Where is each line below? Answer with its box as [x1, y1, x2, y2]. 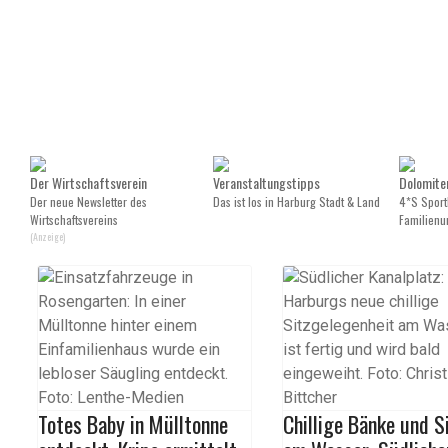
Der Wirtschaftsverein [30, 172, 147, 193]
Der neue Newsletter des [30, 193, 147, 210]
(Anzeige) [30, 229, 65, 244]
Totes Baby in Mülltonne [38, 408, 228, 440]
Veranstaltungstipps [213, 172, 320, 193]
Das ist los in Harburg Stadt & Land [213, 193, 380, 210]
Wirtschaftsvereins [30, 211, 118, 228]
